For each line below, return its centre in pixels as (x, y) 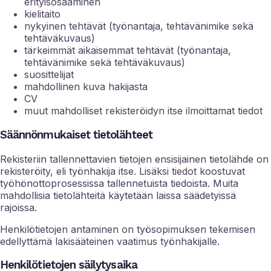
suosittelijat (49, 75)
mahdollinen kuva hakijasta (86, 87)
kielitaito (42, 14)
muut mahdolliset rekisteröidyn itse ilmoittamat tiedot (143, 111)
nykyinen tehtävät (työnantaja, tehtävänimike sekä (139, 26)
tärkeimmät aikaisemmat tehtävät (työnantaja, (128, 51)
